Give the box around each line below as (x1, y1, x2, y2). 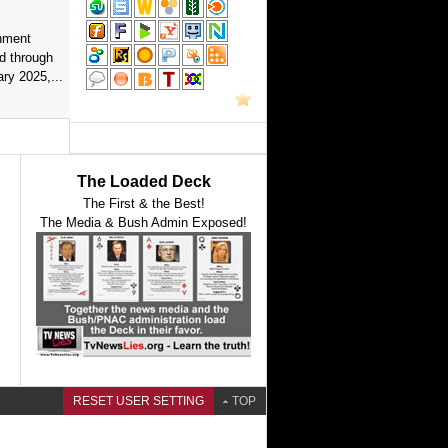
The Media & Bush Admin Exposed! (40, 215, 247, 230)
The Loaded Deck (76, 173, 211, 190)
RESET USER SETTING (73, 394, 204, 408)
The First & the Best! (82, 196, 205, 211)
